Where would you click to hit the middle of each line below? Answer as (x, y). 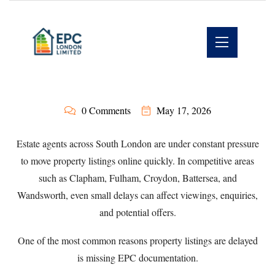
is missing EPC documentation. (137, 258)
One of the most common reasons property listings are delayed (137, 240)
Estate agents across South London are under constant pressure (137, 143)
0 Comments (106, 110)
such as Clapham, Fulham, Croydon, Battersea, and (137, 178)
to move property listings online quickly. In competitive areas (137, 161)
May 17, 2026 (184, 110)
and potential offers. (137, 212)
